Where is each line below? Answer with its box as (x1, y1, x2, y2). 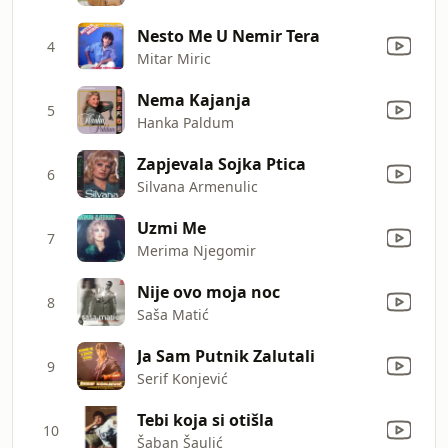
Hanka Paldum (137, 112, 234, 132)
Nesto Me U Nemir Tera (137, 24, 320, 47)
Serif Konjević (137, 368, 228, 388)
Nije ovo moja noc (137, 280, 280, 303)
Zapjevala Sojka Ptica (137, 152, 306, 175)
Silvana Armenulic (137, 176, 258, 196)
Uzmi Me (137, 216, 206, 239)
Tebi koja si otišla (137, 408, 274, 431)
